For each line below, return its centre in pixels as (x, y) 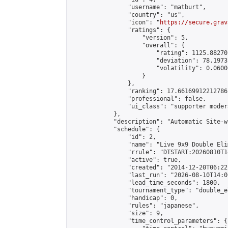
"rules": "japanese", (135, 206)
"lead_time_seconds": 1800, (146, 183)
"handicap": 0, (124, 198)
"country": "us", (128, 15)
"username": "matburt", (138, 7)
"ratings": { (121, 30)
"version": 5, (130, 38)
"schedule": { (115, 129)
